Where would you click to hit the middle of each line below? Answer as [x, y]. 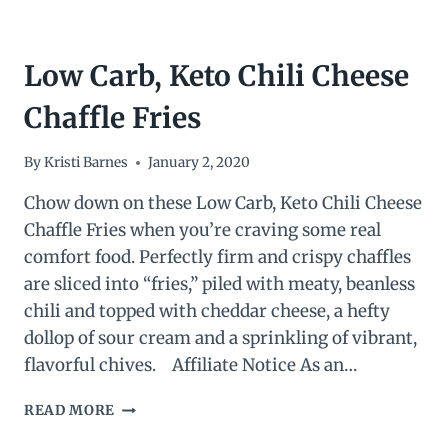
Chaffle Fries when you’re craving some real [202, 230]
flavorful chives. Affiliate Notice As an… [190, 365]
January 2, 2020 [199, 163]
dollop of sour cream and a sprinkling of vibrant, [220, 338]
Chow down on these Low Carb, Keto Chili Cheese [223, 203]
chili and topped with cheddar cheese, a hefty [207, 311]
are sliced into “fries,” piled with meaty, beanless [219, 284]
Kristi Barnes [86, 163]
